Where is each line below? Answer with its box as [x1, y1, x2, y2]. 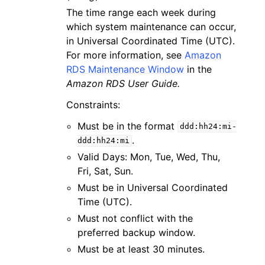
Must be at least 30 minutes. [77, 243, 205, 255]
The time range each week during [66, 6, 216, 18]
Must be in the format [77, 119, 178, 132]
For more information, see [66, 49, 185, 61]
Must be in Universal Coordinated [77, 181, 228, 193]
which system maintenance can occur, [66, 20, 236, 33]
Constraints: [66, 98, 120, 111]
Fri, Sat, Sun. [77, 164, 134, 177]
